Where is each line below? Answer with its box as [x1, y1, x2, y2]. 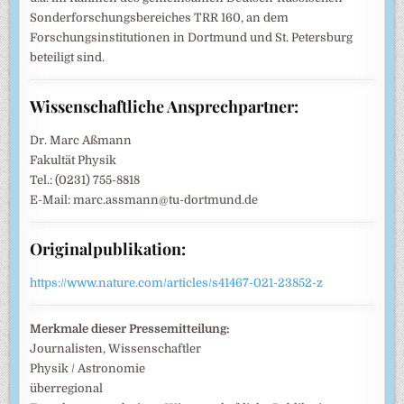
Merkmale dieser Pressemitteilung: [30, 322, 231, 335]
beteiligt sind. [30, 50, 106, 64]
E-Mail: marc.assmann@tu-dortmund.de [30, 193, 259, 207]
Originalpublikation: [30, 238, 187, 260]
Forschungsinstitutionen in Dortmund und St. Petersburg [30, 31, 353, 44]
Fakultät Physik [30, 153, 117, 167]
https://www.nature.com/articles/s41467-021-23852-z [30, 276, 324, 289]
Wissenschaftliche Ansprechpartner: [30, 96, 299, 117]
